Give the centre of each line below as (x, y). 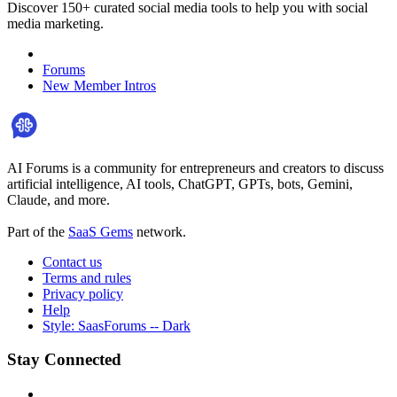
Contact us (72, 261)
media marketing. (55, 23)
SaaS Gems (101, 231)
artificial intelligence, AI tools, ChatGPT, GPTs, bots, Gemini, (180, 183)
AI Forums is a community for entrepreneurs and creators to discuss (195, 167)
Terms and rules (87, 277)
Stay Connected (64, 360)
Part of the (38, 231)
